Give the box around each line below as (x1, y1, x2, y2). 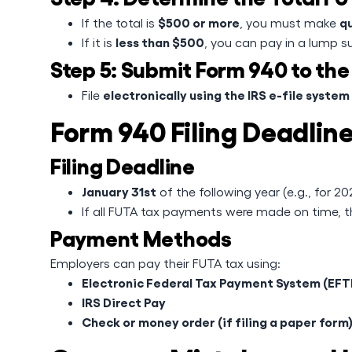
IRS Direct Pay (82, 294, 166, 310)
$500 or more (158, 14, 240, 30)
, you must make (240, 15, 339, 30)
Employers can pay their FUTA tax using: (50, 255, 280, 270)
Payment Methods (50, 224, 232, 250)
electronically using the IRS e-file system (103, 86, 350, 102)
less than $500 (115, 34, 204, 49)
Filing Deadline (50, 152, 195, 178)
